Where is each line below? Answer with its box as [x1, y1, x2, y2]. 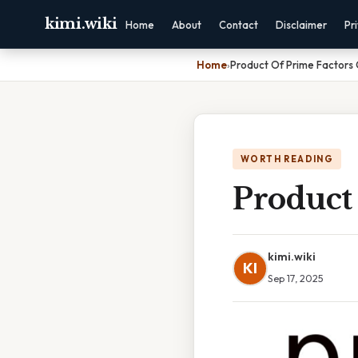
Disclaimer [276, 18, 328, 31]
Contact [219, 18, 259, 31]
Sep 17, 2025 [268, 272, 324, 284]
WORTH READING [241, 153, 334, 165]
